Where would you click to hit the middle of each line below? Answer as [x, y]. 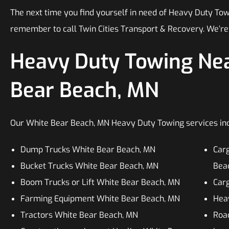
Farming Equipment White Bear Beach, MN [100, 199]
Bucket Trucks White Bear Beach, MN [89, 166]
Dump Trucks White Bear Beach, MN [88, 150]
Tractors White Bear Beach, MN [79, 215]
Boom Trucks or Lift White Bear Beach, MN [100, 182]
